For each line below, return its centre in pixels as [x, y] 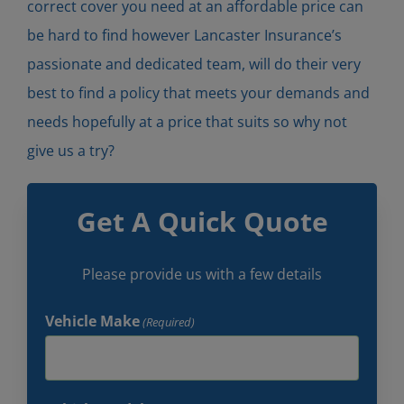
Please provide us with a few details [202, 274]
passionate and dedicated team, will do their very [193, 64]
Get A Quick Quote [202, 221]
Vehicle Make [92, 321]
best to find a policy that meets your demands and [198, 92]
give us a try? [70, 150]
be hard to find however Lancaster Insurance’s [184, 35]
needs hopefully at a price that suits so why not [187, 121]
